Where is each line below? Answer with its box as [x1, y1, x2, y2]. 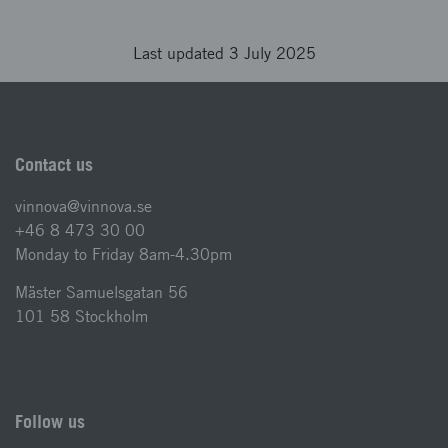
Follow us [15, 410, 85, 432]
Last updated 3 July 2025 [132, 43, 316, 63]
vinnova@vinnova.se [15, 196, 152, 216]
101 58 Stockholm [15, 306, 148, 326]
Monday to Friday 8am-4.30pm [15, 244, 232, 264]
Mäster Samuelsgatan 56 [15, 282, 188, 302]
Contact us [15, 153, 93, 175]
